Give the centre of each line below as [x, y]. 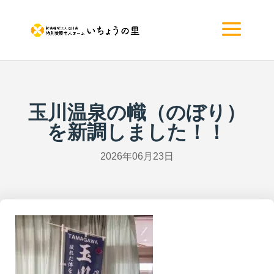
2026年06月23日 [137, 156]
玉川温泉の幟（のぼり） [137, 113]
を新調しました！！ [137, 132]
